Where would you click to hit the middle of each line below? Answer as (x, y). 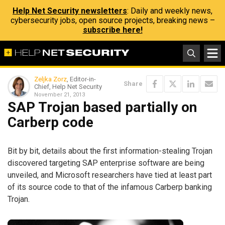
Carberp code (50, 122)
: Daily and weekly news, (170, 11)
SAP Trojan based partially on (102, 107)
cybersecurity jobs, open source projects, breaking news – (113, 20)
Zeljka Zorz (50, 79)
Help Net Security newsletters (70, 11)
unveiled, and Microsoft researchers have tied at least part (110, 175)
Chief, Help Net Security (68, 87)
